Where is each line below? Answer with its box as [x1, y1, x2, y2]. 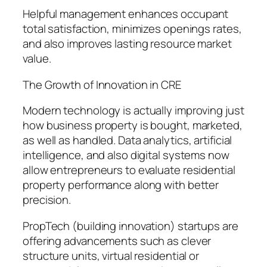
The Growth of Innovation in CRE [23, 76, 181, 92]
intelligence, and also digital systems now [23, 147, 229, 163]
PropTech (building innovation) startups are [23, 218, 238, 234]
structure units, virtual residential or [23, 247, 200, 263]
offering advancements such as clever [23, 232, 212, 249]
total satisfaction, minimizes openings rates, [23, 21, 242, 37]
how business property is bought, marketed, [23, 117, 243, 133]
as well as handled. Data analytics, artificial [23, 132, 232, 148]
